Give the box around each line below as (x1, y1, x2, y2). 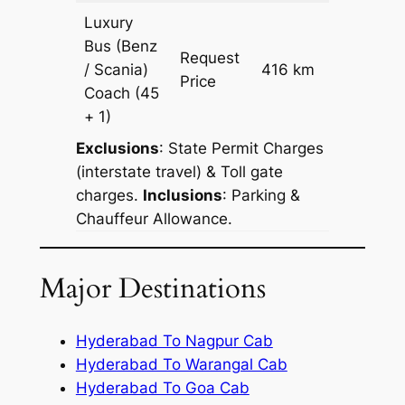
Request (180, 49, 240, 68)
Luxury (84, 14, 134, 33)
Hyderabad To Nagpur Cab (75, 331, 273, 350)
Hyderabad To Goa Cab (75, 378, 250, 397)
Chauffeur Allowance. (75, 210, 232, 229)
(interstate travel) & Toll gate (75, 163, 283, 182)
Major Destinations (39, 268, 266, 307)
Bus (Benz (84, 37, 158, 56)
